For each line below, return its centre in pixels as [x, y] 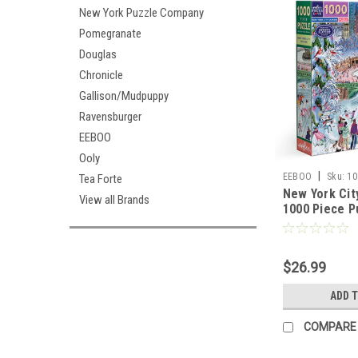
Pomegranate [110, 34]
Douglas [98, 54]
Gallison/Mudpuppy [124, 96]
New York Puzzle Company [141, 13]
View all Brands [114, 200]
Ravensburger [110, 117]
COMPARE [330, 327]
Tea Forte [101, 179]
